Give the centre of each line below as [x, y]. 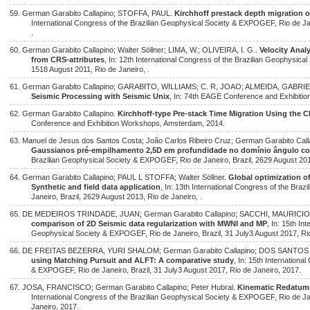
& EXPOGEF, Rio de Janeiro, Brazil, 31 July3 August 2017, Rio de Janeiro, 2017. [166, 270]
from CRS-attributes [68, 60]
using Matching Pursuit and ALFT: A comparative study [133, 260]
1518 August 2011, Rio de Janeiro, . [91, 69]
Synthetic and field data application [96, 187]
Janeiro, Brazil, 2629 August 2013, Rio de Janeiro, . [117, 197]
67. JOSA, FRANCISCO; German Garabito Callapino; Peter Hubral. [124, 287]
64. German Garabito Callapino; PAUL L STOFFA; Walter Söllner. [119, 177]
